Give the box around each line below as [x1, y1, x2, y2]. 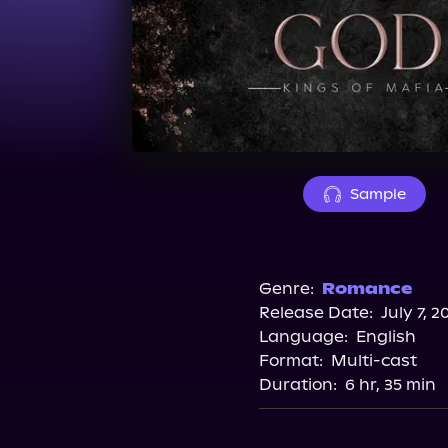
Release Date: [259, 303, 373, 322]
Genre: [259, 279, 314, 298]
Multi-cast [331, 351, 417, 370]
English [356, 327, 416, 346]
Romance [322, 279, 412, 298]
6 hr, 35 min [345, 375, 436, 394]
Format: [259, 351, 323, 370]
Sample [349, 185, 406, 203]
